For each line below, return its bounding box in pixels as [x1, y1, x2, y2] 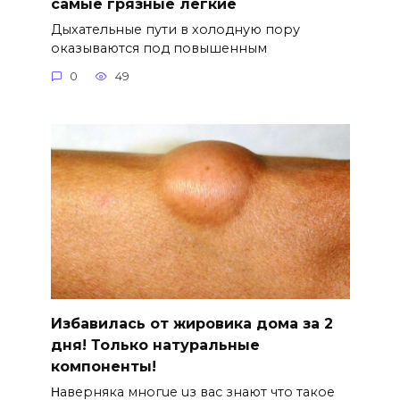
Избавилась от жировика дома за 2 [50, 314, 333, 332]
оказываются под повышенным [50, 39, 267, 56]
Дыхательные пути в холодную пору [50, 21, 300, 37]
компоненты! [50, 357, 156, 375]
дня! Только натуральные [50, 336, 260, 354]
